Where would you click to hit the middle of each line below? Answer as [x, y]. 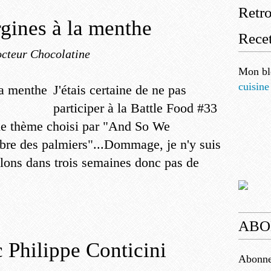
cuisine [254, 87]
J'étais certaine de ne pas [120, 90]
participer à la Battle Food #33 [135, 108]
